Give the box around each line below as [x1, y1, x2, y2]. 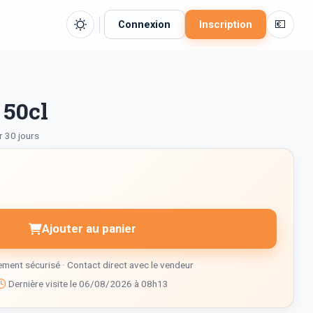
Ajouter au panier [42, 221, 137, 236]
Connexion [118, 18, 171, 31]
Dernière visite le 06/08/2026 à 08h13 [6, 277, 169, 289]
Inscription [198, 18, 252, 31]
